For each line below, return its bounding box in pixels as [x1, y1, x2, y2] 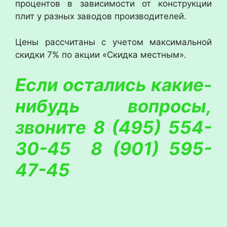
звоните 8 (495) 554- [15, 117, 212, 138]
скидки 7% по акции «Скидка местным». [15, 49, 186, 60]
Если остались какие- [15, 74, 212, 96]
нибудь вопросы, [15, 95, 212, 117]
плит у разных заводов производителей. [15, 11, 186, 22]
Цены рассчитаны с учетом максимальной [15, 36, 212, 47]
